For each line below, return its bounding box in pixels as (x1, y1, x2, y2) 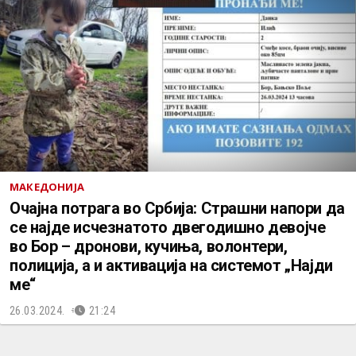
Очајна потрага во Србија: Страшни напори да (10, 199, 345, 218)
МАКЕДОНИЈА (10, 180, 84, 194)
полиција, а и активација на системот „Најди (10, 256, 333, 275)
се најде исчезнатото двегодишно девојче (10, 218, 326, 237)
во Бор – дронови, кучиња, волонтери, (10, 237, 288, 256)
